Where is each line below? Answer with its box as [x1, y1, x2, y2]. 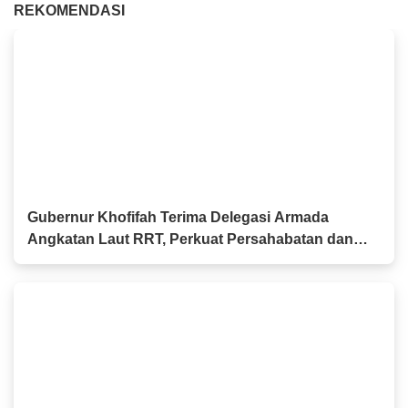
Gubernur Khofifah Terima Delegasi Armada [27, 209, 329, 225]
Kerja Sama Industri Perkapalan [27, 253, 245, 269]
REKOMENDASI [14, 3, 125, 18]
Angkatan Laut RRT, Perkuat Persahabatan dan [27, 231, 353, 247]
